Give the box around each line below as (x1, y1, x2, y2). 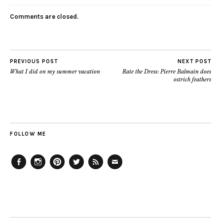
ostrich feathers (174, 75, 211, 83)
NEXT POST (178, 58, 211, 65)
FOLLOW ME (10, 130, 46, 137)
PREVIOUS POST (10, 58, 58, 65)
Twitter (69, 168, 94, 178)
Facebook (11, 168, 46, 178)
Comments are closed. (10, 12, 78, 20)
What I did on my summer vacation (10, 68, 100, 75)
